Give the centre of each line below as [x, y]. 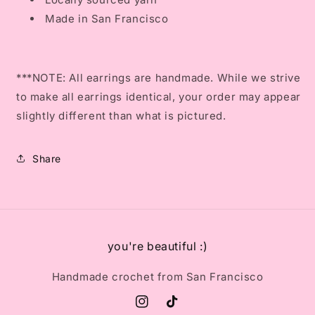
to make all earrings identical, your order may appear [159, 97]
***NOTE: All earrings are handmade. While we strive [159, 78]
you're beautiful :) [157, 246]
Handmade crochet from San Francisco [157, 277]
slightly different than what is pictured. [121, 116]
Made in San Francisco [107, 19]
